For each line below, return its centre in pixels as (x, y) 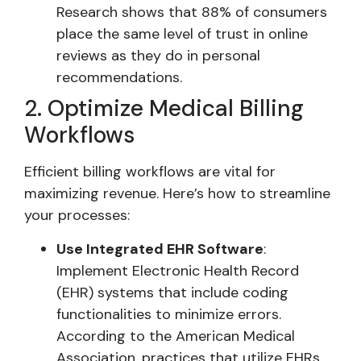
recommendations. (119, 78)
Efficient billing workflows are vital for (150, 172)
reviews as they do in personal (158, 56)
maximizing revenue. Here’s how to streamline (177, 194)
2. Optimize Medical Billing (164, 109)
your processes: (77, 216)
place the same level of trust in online (182, 34)
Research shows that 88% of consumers (192, 12)
